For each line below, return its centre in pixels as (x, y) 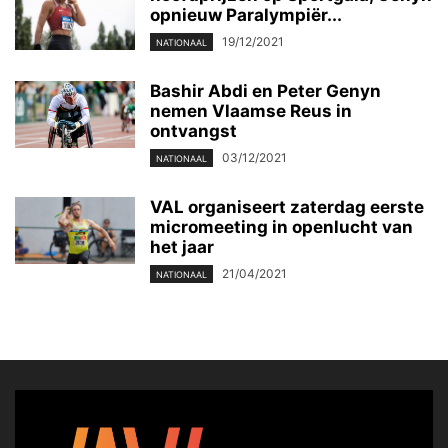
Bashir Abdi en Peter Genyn (265, 90)
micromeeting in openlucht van (281, 226)
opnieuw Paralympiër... (246, 14)
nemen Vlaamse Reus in (251, 110)
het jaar (182, 246)
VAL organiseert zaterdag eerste (287, 206)
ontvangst (193, 130)
